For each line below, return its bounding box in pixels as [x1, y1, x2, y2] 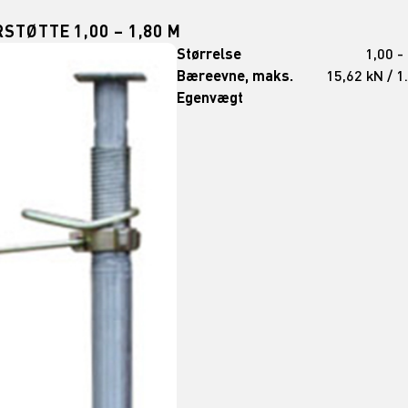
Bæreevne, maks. [177, 66, 294, 86]
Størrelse [177, 44, 242, 64]
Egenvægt [177, 87, 244, 107]
